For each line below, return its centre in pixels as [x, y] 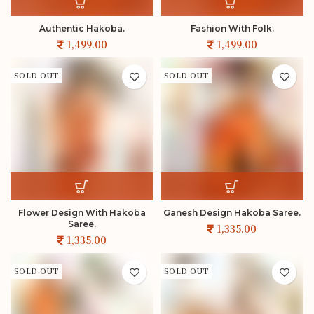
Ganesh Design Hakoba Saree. [232, 213]
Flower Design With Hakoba [82, 213]
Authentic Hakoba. [82, 28]
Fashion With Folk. [232, 28]
